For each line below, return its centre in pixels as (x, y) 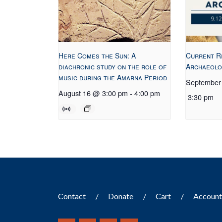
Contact (72, 196)
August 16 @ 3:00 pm (93, 93)
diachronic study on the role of (113, 67)
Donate (121, 196)
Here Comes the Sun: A (97, 56)
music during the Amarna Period (113, 78)
